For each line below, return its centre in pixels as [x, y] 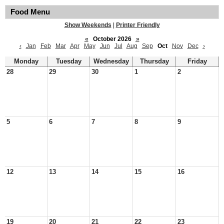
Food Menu [30, 12]
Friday [197, 61]
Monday [26, 61]
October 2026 [112, 39]
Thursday [154, 61]
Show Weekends [88, 25]
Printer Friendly [138, 25]
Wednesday [111, 61]
